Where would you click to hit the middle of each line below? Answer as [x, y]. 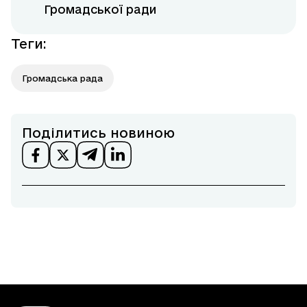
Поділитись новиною [98, 133]
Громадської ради [100, 10]
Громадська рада [62, 78]
